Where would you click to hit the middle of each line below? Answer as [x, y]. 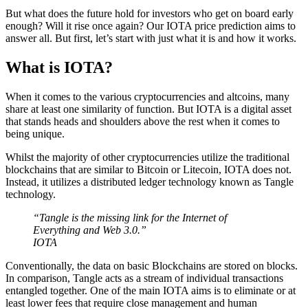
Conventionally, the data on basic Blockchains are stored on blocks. [152, 266]
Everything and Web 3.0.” [91, 230]
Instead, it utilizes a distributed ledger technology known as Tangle [150, 182]
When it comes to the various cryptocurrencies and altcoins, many [147, 97]
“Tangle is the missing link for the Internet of [130, 218]
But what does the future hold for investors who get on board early [150, 14]
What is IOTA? [59, 68]
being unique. [35, 134]
